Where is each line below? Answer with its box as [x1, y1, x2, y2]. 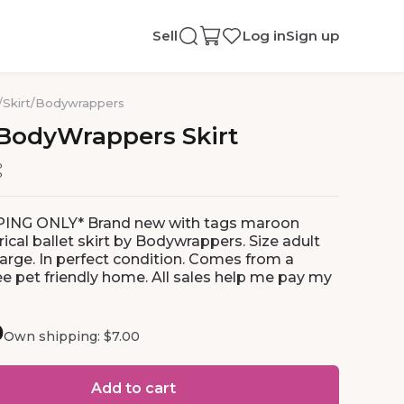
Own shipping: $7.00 [4, 328, 140, 344]
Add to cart [91, 380, 176, 397]
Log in [243, 27, 286, 44]
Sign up [286, 27, 339, 44]
